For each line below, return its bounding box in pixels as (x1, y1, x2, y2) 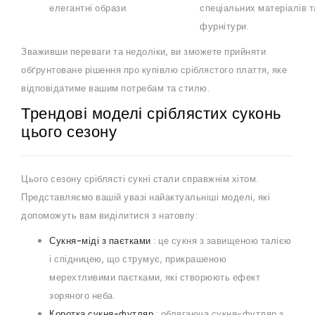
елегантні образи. (49, 1, 129, 15)
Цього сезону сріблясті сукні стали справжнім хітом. (21, 172, 259, 186)
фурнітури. (200, 20, 249, 34)
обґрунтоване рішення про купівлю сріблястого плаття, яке (21, 63, 287, 77)
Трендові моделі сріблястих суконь (21, 103, 281, 125)
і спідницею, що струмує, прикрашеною (49, 252, 226, 266)
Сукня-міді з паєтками (49, 234, 151, 248)
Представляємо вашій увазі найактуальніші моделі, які (21, 191, 270, 205)
